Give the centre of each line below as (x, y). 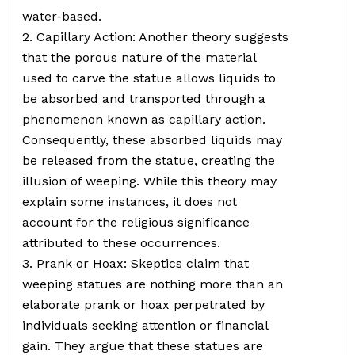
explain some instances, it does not (130, 202)
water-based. (62, 16)
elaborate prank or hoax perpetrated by (143, 305)
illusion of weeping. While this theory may (149, 181)
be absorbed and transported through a (144, 99)
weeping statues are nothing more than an (153, 284)
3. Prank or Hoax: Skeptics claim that (136, 263)
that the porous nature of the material (139, 57)
